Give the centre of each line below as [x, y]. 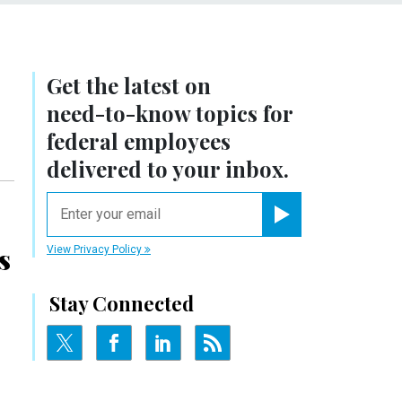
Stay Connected [122, 303]
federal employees [139, 140]
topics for [241, 113]
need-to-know [118, 113]
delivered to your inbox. [168, 168]
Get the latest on [129, 85]
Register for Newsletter [328, 229]
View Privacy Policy [96, 249]
